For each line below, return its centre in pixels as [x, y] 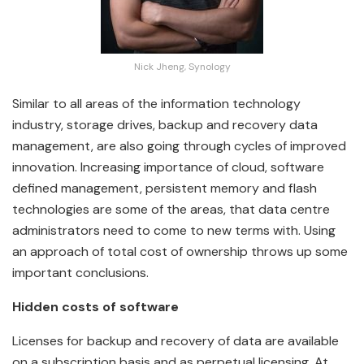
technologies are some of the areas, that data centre [171, 210]
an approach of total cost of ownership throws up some [180, 252]
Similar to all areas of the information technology [156, 104]
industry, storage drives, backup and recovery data [165, 125]
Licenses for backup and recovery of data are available [175, 341]
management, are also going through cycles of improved [179, 146]
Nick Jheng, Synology [182, 67]
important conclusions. [80, 273]
